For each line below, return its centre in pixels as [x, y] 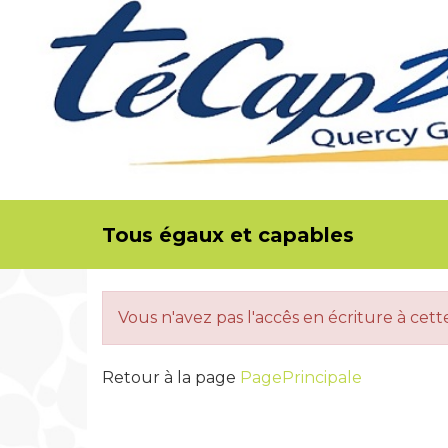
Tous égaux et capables [228, 234]
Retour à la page [171, 377]
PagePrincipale [301, 377]
